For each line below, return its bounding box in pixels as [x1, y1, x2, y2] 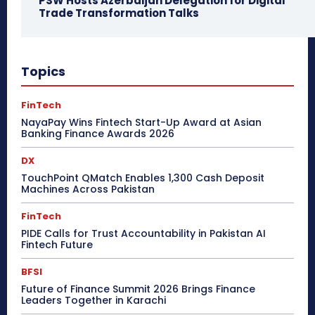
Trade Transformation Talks [39, 6, 199, 21]
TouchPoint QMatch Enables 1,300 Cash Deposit [21, 171, 264, 186]
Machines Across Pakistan [21, 182, 155, 197]
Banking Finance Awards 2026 [21, 127, 174, 141]
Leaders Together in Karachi [21, 293, 166, 308]
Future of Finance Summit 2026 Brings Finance [21, 282, 255, 297]
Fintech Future [21, 238, 93, 252]
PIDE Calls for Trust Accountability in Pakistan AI [21, 226, 266, 241]
